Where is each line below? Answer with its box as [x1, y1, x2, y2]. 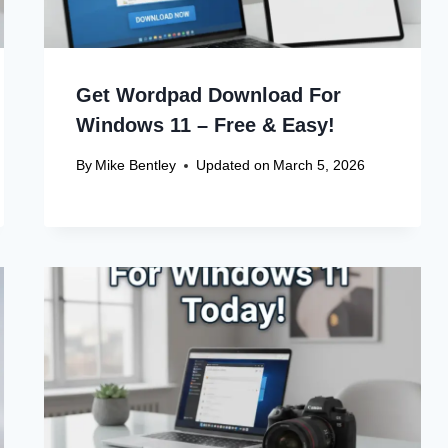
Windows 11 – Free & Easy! [76, 114, 336, 136]
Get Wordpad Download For [76, 84, 342, 106]
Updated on [196, 157, 271, 174]
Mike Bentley [95, 157, 177, 174]
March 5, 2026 [273, 157, 366, 174]
